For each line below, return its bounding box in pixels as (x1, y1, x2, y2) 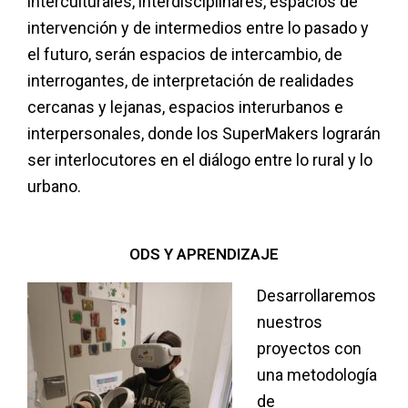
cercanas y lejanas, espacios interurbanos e (27, 97, 343, 117)
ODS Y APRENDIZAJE (129, 244, 279, 263)
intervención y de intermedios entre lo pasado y (27, 18, 369, 38)
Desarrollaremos (257, 285, 376, 305)
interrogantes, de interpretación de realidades (27, 71, 354, 91)
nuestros (257, 311, 322, 331)
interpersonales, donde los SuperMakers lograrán (27, 124, 381, 144)
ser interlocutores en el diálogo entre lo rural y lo (27, 150, 372, 170)
